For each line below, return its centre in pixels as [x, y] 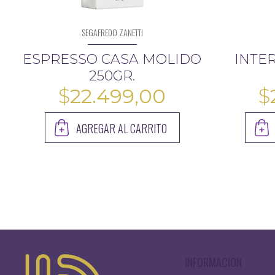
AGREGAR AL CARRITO [121, 128]
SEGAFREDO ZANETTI [112, 32]
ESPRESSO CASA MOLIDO [112, 59]
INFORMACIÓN [213, 262]
